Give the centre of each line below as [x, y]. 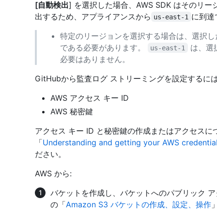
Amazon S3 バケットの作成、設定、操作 [139, 204]
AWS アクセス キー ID [90, 98]
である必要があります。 [104, 47]
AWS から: [53, 173]
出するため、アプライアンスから [93, 16]
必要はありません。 [95, 59]
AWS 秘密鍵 [72, 111]
